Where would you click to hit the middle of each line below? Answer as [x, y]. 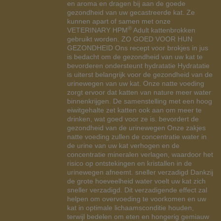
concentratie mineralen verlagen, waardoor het [140, 154]
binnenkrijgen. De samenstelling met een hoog [140, 101]
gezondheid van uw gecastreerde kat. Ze [131, 12]
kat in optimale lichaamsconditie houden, [130, 208]
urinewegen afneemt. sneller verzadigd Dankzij [140, 172]
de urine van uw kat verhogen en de [123, 146]
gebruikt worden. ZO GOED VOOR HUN [130, 39]
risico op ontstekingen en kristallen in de [129, 163]
